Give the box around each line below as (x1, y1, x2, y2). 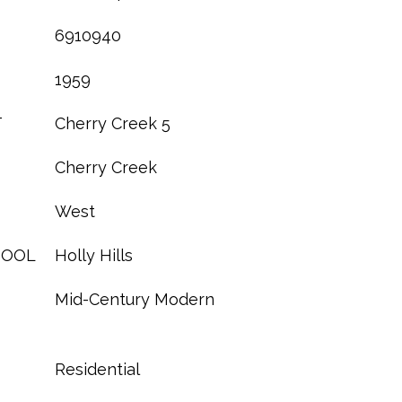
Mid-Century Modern (55, 290, 214, 309)
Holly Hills (55, 246, 133, 265)
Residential (55, 360, 140, 379)
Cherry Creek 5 (55, 114, 170, 133)
